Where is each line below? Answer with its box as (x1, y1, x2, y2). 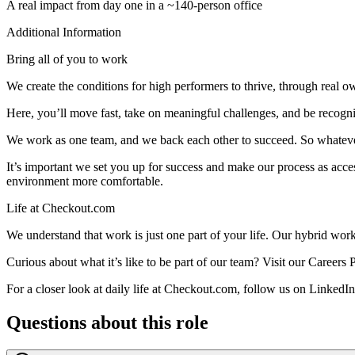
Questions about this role (6, 312, 208, 334)
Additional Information (6, 25, 121, 40)
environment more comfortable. (6, 174, 163, 189)
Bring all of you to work (6, 52, 128, 67)
